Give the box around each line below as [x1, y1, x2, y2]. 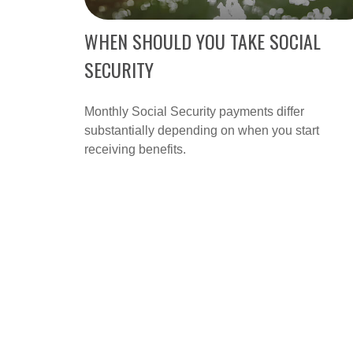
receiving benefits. [84, 142, 186, 156]
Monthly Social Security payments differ [84, 104, 304, 118]
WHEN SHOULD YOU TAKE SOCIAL [84, 26, 321, 55]
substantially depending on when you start [84, 123, 319, 137]
